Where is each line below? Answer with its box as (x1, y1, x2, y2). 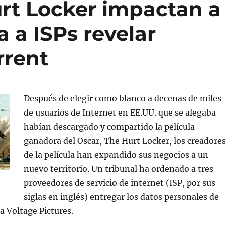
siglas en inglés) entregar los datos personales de (23, 192, 219, 202)
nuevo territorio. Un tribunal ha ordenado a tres (23, 164, 213, 174)
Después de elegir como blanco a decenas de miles (23, 93, 221, 103)
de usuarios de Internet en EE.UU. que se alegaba (23, 107, 216, 118)
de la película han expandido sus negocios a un (23, 150, 208, 160)
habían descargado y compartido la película (23, 122, 195, 132)
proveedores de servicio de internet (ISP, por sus (23, 178, 215, 188)
